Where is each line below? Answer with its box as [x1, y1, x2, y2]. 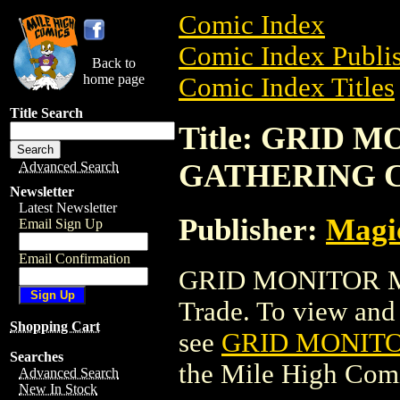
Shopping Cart [10, 319, 100, 334]
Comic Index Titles [179, 72, 395, 103]
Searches [10, 349, 63, 364]
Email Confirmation [19, 251, 130, 266]
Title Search [10, 105, 83, 121]
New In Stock [19, 381, 97, 396]
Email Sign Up [19, 216, 103, 231]
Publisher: [179, 212, 326, 246]
